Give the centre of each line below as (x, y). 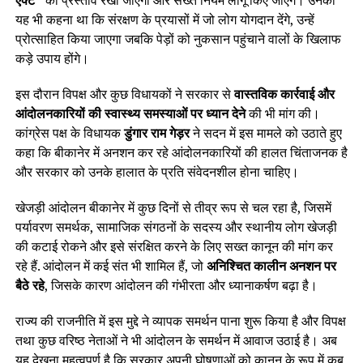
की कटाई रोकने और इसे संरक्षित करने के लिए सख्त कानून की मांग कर (174, 246)
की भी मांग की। (282, 113)
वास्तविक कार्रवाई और (284, 94)
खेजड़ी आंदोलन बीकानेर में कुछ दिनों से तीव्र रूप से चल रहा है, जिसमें (173, 207)
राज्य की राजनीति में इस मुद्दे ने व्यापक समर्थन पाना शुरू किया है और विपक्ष (180, 320)
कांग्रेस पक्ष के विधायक (69, 132)
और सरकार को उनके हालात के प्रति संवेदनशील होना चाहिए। (157, 171)
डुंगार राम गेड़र (156, 132)
